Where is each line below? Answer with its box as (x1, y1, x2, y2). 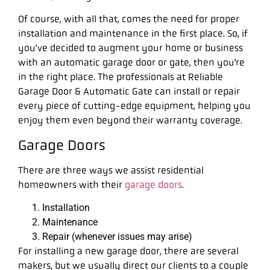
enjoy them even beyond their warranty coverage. (18, 115, 242, 127)
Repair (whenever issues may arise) (42, 230, 192, 242)
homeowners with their (18, 178, 125, 190)
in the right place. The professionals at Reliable (18, 71, 223, 83)
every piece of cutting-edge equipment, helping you (18, 100, 251, 112)
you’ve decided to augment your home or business (18, 42, 243, 54)
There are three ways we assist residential (18, 164, 204, 176)
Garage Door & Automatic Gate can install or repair (18, 86, 240, 98)
